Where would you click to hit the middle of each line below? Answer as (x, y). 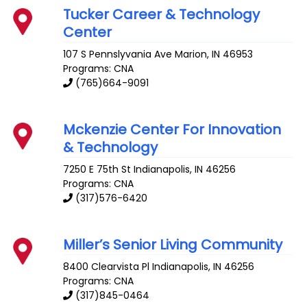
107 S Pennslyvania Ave (118, 54)
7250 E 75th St (97, 169)
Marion (191, 54)
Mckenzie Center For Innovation (172, 129)
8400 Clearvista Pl (107, 266)
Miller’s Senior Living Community (173, 244)
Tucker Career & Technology (162, 15)
